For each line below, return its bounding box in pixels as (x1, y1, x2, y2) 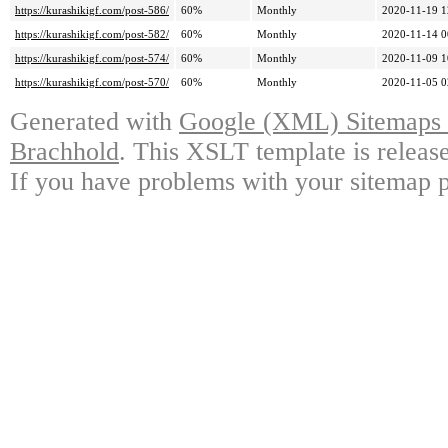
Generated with (10, 107, 179, 137)
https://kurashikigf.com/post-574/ (15, 52, 169, 65)
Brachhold (10, 137, 119, 167)
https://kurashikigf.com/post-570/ (15, 76, 169, 89)
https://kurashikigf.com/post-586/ (15, 4, 169, 17)
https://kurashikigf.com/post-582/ (15, 28, 169, 41)
